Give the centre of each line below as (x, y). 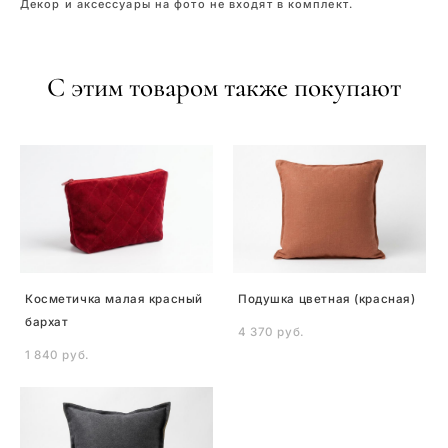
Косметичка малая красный (114, 299)
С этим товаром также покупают (224, 87)
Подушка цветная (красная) (327, 299)
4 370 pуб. (271, 332)
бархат (47, 322)
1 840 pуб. (57, 355)
